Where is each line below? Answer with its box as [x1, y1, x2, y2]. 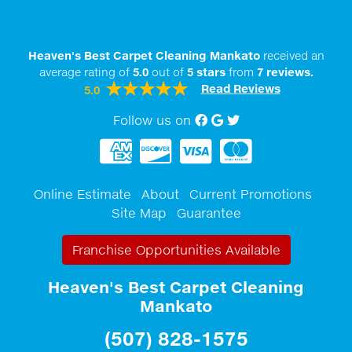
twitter [239, 112, 280, 128]
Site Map [111, 204, 167, 221]
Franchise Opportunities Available [71, 241, 280, 258]
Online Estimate [34, 185, 131, 202]
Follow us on [112, 112, 191, 128]
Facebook [207, 112, 269, 128]
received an [259, 49, 324, 62]
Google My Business [222, 112, 349, 128]
